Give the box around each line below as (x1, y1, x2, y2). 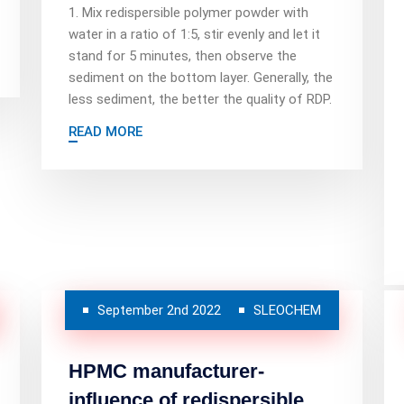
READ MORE (69, 124, 142, 140)
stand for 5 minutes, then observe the (69, 48, 297, 64)
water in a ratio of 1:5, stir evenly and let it (69, 26, 320, 42)
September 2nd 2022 (97, 302, 221, 318)
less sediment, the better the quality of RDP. (69, 91, 332, 107)
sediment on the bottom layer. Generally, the (69, 69, 333, 86)
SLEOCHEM (253, 302, 321, 318)
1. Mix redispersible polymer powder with (69, 5, 308, 21)
